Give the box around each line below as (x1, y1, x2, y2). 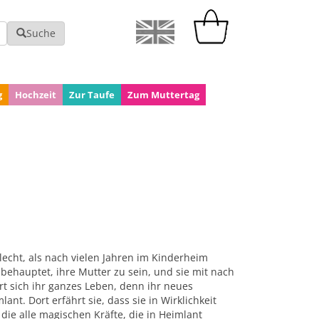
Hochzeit (15, 88, 56, 101)
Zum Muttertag (127, 88, 199, 101)
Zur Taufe (69, 88, 115, 101)
